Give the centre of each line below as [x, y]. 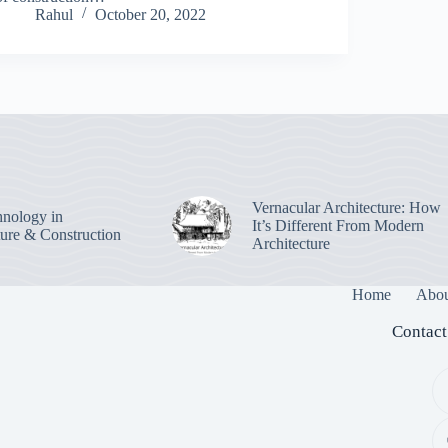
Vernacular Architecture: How [346, 207]
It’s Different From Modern [337, 225]
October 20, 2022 [151, 14]
